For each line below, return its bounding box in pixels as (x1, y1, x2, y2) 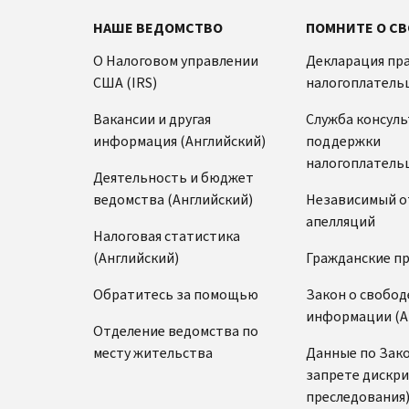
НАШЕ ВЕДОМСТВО (93, 17, 223, 37)
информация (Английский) (93, 131, 266, 151)
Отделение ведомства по (93, 320, 258, 341)
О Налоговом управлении (93, 50, 258, 70)
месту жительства (93, 342, 213, 362)
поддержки (305, 131, 381, 151)
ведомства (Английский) (93, 189, 253, 209)
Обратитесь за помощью (93, 284, 258, 304)
